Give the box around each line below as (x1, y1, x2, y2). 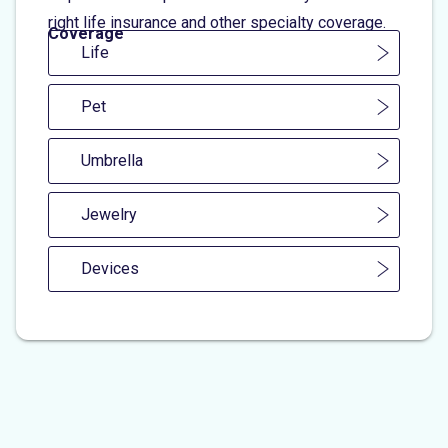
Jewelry (81, 204, 137, 224)
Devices (81, 258, 139, 278)
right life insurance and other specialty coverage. (48, 12, 386, 32)
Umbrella (81, 150, 143, 170)
